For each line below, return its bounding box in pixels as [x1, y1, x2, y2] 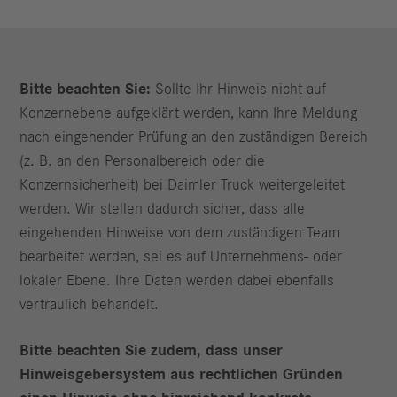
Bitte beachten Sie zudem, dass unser [19, 342, 284, 359]
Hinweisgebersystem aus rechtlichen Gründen [19, 366, 344, 383]
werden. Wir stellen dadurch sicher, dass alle [19, 201, 306, 218]
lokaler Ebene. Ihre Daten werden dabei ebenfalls [19, 273, 335, 290]
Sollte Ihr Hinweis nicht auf [155, 82, 327, 98]
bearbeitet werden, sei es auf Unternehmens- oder [19, 249, 343, 266]
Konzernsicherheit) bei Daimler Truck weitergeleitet [19, 177, 346, 194]
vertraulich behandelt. [19, 297, 160, 314]
